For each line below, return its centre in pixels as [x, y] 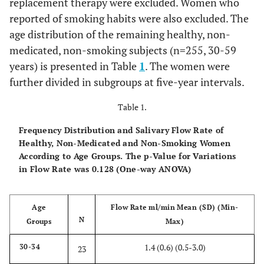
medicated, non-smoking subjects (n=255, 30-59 [123, 50]
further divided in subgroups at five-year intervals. [127, 82]
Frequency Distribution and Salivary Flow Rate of [121, 130]
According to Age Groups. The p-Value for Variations [128, 156]
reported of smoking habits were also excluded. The [129, 18]
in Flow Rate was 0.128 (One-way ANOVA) [105, 169]
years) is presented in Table [74, 66]
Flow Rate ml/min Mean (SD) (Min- [175, 207]
